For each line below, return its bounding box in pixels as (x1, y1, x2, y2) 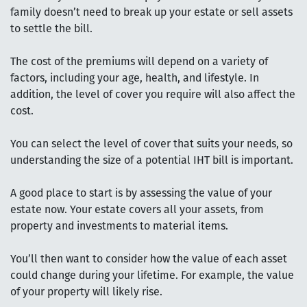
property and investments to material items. (10, 221, 228, 232)
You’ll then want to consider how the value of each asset (10, 254, 287, 265)
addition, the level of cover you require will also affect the (10, 89, 295, 101)
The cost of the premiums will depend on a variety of (10, 56, 268, 68)
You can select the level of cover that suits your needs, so (10, 138, 293, 150)
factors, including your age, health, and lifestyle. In (10, 73, 259, 84)
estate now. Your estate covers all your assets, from (10, 204, 264, 216)
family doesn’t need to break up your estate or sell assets (10, 7, 293, 19)
